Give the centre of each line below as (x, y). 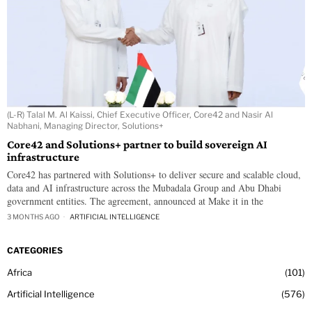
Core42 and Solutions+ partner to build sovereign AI (137, 145)
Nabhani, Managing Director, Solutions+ (85, 126)
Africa (19, 273)
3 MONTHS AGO (33, 217)
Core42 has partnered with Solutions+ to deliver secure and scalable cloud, (154, 175)
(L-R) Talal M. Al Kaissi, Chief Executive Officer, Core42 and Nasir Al (140, 115)
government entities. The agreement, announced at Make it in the (135, 201)
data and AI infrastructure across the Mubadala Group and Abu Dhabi (144, 188)
